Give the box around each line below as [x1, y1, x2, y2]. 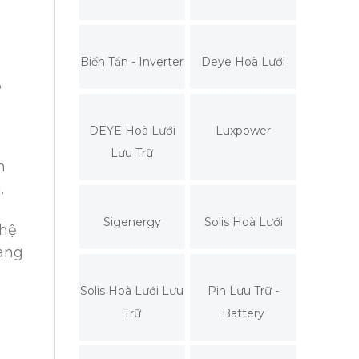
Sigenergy [103, 214, 161, 229]
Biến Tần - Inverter [80, 54, 184, 69]
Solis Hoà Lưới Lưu [80, 283, 184, 298]
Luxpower [216, 123, 272, 138]
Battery [222, 305, 265, 321]
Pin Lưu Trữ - [208, 283, 280, 298]
